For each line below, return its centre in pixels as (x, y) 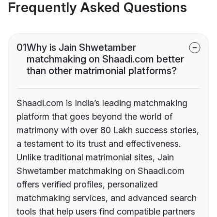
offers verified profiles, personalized (87, 185)
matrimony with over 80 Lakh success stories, (108, 130)
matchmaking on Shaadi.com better (105, 59)
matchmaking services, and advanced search (107, 198)
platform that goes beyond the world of (94, 117)
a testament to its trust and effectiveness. (99, 144)
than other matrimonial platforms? (102, 71)
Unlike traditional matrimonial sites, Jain (95, 157)
